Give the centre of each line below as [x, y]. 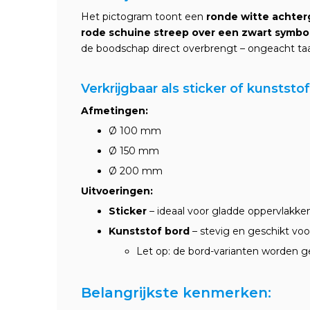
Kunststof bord [149, 231]
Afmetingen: [115, 111]
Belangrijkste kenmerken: [176, 293]
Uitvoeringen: [117, 191]
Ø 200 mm [136, 171]
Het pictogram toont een [144, 17]
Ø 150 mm [134, 151]
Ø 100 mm [135, 131]
